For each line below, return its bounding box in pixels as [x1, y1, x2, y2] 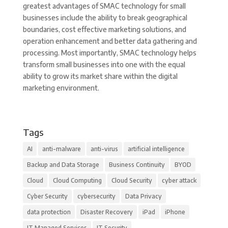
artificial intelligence [127, 145, 185, 153]
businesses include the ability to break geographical [22, 13, 187, 22]
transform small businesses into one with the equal [22, 60, 185, 69]
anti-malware [42, 145, 81, 153]
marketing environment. [22, 83, 99, 92]
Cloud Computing [52, 177, 102, 184]
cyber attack [161, 177, 196, 184]
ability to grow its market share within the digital [22, 72, 178, 80]
